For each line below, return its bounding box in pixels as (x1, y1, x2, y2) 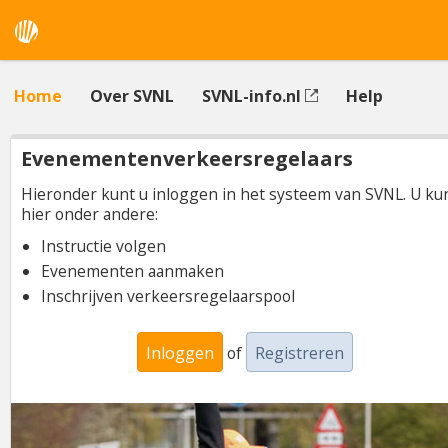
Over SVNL (90, 85, 174, 107)
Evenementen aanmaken (41, 260, 224, 282)
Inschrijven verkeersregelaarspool (41, 285, 295, 307)
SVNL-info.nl (202, 85, 305, 107)
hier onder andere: (21, 203, 158, 225)
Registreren (255, 342, 344, 364)
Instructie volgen (41, 235, 166, 257)
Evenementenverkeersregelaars (21, 145, 353, 172)
